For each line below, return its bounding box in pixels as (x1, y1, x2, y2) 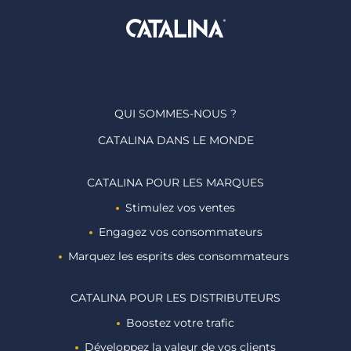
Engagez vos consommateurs (98, 225, 262, 239)
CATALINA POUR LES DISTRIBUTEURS (71, 291, 280, 305)
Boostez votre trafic (126, 316, 234, 330)
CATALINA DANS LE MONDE (97, 133, 254, 147)
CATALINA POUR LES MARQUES (87, 175, 264, 190)
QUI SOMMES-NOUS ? (114, 107, 237, 121)
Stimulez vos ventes (125, 201, 235, 215)
